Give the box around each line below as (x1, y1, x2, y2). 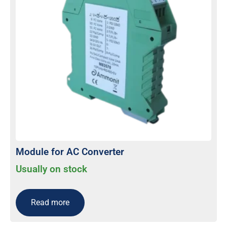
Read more (31, 197, 69, 207)
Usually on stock (16, 163, 87, 175)
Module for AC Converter (16, 145, 124, 158)
